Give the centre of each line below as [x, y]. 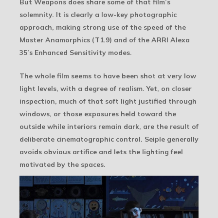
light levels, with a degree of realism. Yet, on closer [106, 88]
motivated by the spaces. [63, 164]
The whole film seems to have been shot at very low [108, 76]
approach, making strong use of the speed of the [103, 27]
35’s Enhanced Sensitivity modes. [76, 52]
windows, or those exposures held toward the [98, 114]
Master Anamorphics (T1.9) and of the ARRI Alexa [105, 40]
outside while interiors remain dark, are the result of [109, 126]
